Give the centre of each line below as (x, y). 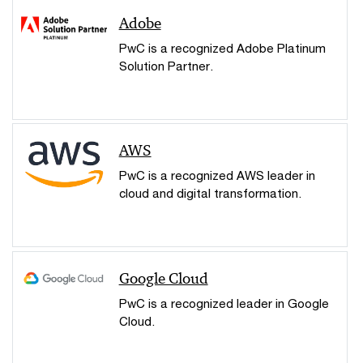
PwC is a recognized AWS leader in (217, 175)
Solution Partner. (166, 66)
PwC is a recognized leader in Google (224, 303)
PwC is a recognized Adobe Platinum (222, 48)
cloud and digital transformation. (210, 193)
